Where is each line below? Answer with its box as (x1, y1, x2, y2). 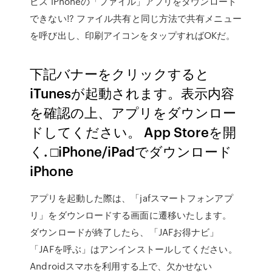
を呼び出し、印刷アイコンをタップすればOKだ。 (30, 29, 236, 42)
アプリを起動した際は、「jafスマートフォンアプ (30, 191, 233, 205)
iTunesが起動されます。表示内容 (30, 83, 235, 102)
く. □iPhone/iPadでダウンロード (30, 141, 233, 160)
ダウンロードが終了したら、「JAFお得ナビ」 (30, 225, 219, 239)
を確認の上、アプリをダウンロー (30, 103, 237, 121)
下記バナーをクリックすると (30, 64, 210, 83)
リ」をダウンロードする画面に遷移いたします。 (30, 208, 232, 222)
